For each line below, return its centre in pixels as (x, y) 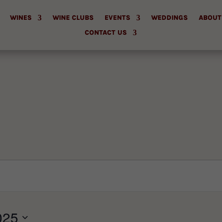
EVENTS (117, 17)
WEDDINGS (169, 17)
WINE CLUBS (73, 17)
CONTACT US (106, 32)
